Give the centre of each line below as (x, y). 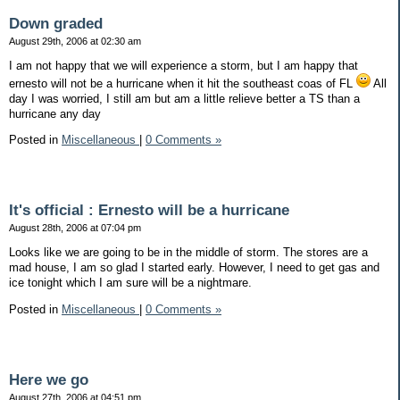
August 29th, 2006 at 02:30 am (75, 41)
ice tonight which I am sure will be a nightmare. (130, 282)
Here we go (49, 379)
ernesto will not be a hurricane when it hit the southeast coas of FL (183, 83)
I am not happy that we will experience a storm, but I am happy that (183, 65)
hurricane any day (55, 113)
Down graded (56, 23)
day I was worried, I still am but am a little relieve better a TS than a (184, 98)
